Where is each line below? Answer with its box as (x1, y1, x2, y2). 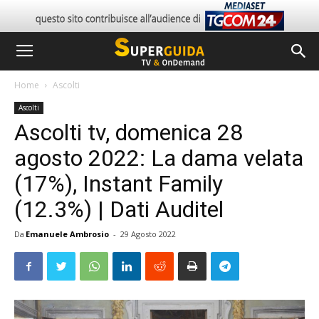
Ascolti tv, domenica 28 (14, 119, 243, 146)
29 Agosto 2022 (120, 229, 176, 239)
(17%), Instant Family (14, 170, 223, 197)
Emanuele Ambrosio (26, 229, 109, 239)
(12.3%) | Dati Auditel (14, 196, 224, 223)
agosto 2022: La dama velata (14, 145, 303, 172)
